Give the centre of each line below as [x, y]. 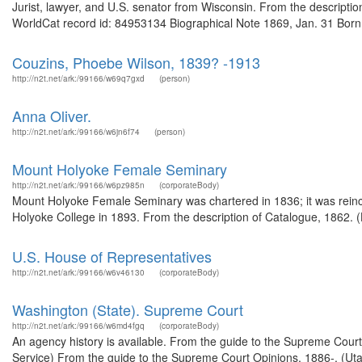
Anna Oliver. [52, 116]
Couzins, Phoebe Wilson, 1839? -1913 [136, 62]
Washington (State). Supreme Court [128, 309]
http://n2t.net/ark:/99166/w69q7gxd [78, 78]
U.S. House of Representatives [112, 256]
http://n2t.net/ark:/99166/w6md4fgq [78, 326]
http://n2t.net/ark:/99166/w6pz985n [78, 185]
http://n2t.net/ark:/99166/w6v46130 [78, 272]
